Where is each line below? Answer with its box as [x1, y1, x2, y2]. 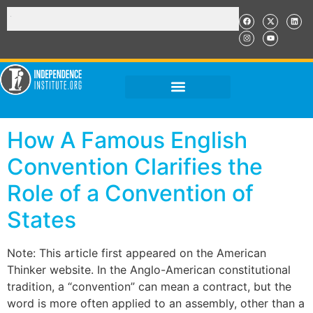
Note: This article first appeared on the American [7, 246, 266, 260]
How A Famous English [7, 126, 247, 154]
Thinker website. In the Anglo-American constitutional [7, 263, 291, 277]
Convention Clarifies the [7, 153, 263, 180]
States [7, 206, 76, 233]
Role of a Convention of [7, 180, 254, 207]
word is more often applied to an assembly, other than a [7, 296, 305, 310]
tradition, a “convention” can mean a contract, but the [7, 279, 291, 293]
